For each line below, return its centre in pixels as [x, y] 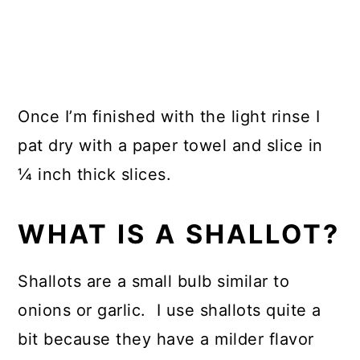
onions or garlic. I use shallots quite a [170, 310]
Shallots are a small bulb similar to [154, 281]
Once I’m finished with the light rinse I [169, 116]
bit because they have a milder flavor [166, 339]
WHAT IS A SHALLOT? [179, 234]
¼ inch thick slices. [95, 174]
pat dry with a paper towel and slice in [170, 145]
